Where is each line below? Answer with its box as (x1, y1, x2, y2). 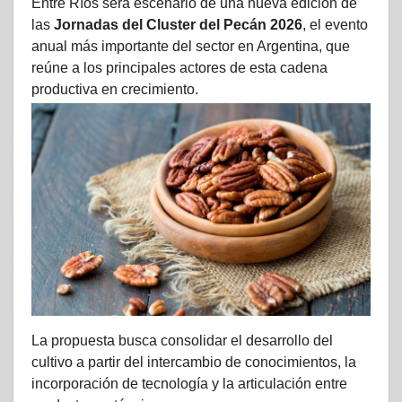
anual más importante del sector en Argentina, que (31, 39, 350, 55)
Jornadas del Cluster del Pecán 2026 (54, 17, 302, 33)
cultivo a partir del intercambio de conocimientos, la (31, 354, 356, 370)
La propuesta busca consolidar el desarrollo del (31, 332, 333, 348)
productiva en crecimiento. (31, 82, 198, 98)
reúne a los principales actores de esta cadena (31, 60, 328, 76)
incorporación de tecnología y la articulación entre (31, 375, 347, 391)
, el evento (302, 17, 368, 33)
